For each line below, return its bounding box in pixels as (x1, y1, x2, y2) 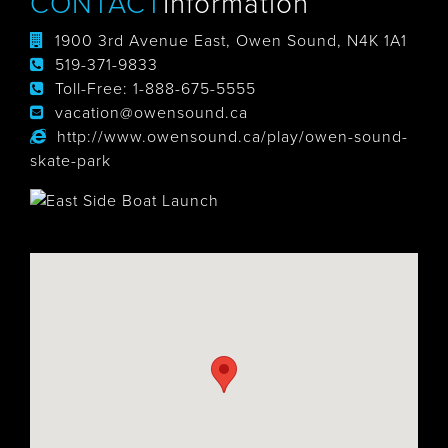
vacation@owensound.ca (55, 103, 248, 123)
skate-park (30, 151, 111, 171)
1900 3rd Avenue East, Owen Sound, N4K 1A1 (55, 31, 407, 51)
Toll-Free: (55, 79, 133, 99)
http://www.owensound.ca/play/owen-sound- (57, 127, 408, 147)
